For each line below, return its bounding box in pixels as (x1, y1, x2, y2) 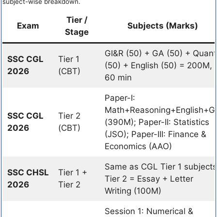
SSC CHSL (7, 168, 49, 177)
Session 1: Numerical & (104, 206, 193, 216)
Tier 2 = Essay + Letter (104, 174, 193, 184)
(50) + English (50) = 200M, (104, 61, 212, 70)
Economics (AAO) (104, 141, 172, 151)
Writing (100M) (104, 186, 161, 196)
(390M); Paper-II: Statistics (104, 117, 209, 127)
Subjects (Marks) (127, 21, 198, 31)
